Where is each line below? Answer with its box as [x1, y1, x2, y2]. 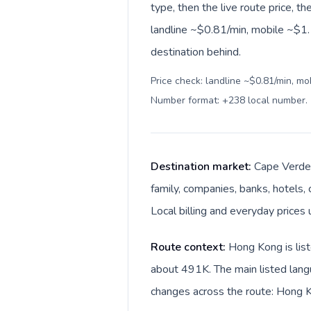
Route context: [151, 239, 228, 255]
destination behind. [151, 44, 241, 60]
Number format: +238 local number [151, 94, 305, 107]
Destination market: [151, 159, 254, 174]
